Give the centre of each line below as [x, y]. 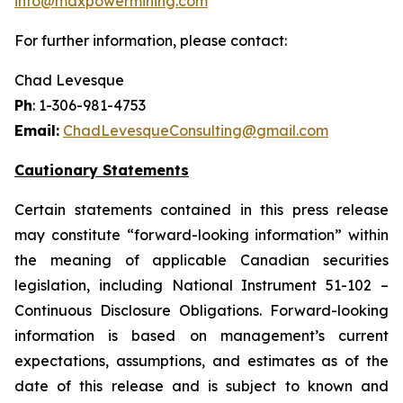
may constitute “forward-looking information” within [201, 235]
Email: [37, 130]
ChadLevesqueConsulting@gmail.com [196, 130]
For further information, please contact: [151, 40]
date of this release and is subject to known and [201, 386]
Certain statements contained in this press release [201, 210]
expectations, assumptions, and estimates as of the [201, 361]
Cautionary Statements [102, 170]
